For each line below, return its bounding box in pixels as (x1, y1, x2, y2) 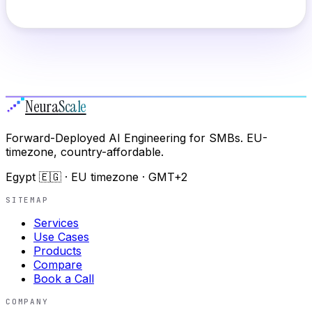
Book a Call (33, 272, 94, 286)
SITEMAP (6, 195, 49, 205)
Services (33, 216, 79, 231)
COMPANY (6, 297, 49, 307)
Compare (33, 258, 82, 272)
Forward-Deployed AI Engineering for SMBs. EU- (6, 131, 267, 146)
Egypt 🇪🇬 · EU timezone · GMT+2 (6, 170, 187, 185)
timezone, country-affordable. (6, 145, 164, 159)
